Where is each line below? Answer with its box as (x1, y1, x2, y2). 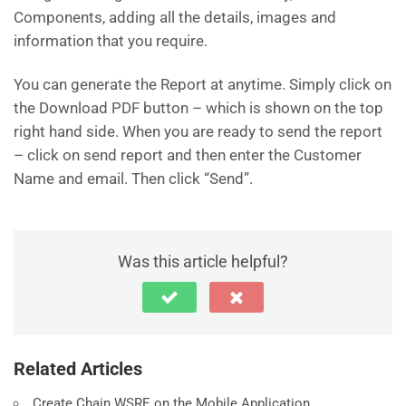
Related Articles (14, 358, 142, 381)
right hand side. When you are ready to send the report (14, 122, 382, 141)
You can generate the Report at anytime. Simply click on (14, 75, 391, 94)
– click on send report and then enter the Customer (14, 146, 362, 165)
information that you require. (14, 32, 208, 51)
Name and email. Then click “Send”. (14, 169, 253, 188)
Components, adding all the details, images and (14, 8, 336, 27)
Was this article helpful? (118, 252, 288, 272)
